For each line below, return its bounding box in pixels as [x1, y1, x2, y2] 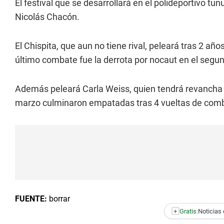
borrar [47, 194, 70, 203]
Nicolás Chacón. [15, 11, 79, 22]
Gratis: [179, 207, 198, 215]
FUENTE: [15, 194, 47, 203]
